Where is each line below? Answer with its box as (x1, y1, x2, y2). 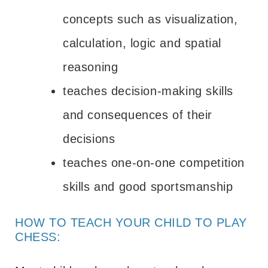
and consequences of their (63, 108, 213, 121)
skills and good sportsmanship (63, 179, 233, 193)
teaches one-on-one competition (63, 156, 245, 169)
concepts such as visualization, (63, 12, 238, 26)
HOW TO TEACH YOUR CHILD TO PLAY (15, 215, 247, 229)
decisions (63, 132, 115, 145)
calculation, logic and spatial (63, 36, 222, 50)
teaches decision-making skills (63, 84, 234, 98)
